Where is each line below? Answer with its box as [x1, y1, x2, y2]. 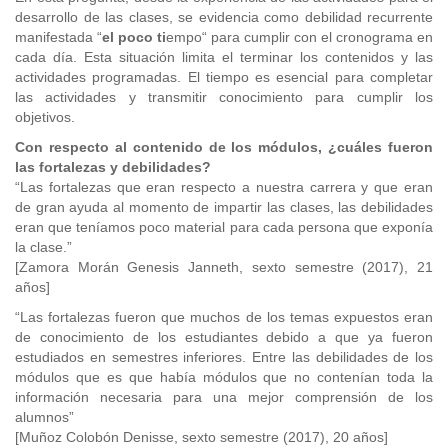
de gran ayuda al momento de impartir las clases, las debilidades [15, 199, 433, 215]
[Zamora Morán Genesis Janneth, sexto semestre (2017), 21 [15, 259, 433, 275]
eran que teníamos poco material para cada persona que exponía [15, 219, 433, 235]
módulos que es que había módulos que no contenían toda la [15, 369, 433, 385]
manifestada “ [15, 29, 102, 45]
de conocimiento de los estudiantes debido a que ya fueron [15, 329, 433, 345]
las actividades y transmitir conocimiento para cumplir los [15, 89, 433, 105]
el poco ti [102, 29, 166, 45]
